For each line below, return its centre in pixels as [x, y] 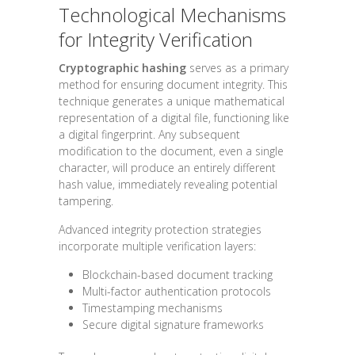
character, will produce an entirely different [167, 168]
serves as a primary [237, 68]
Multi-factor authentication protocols [177, 292]
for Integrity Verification [156, 40]
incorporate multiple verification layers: [157, 246]
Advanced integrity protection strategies [160, 230]
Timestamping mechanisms [153, 308]
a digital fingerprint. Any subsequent [149, 135]
